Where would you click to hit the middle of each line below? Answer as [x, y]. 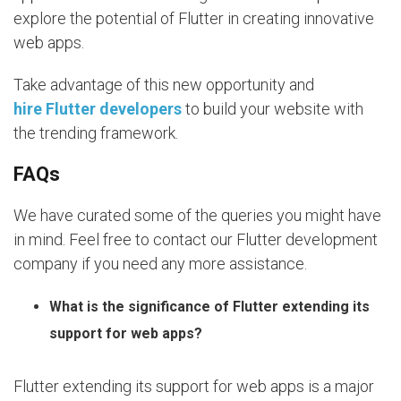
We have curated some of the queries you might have [197, 216]
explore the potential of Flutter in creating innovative [194, 19]
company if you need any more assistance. [160, 264]
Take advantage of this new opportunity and [164, 85]
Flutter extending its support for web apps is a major [194, 387]
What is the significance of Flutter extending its [209, 307]
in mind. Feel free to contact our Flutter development [196, 240]
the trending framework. [96, 133]
